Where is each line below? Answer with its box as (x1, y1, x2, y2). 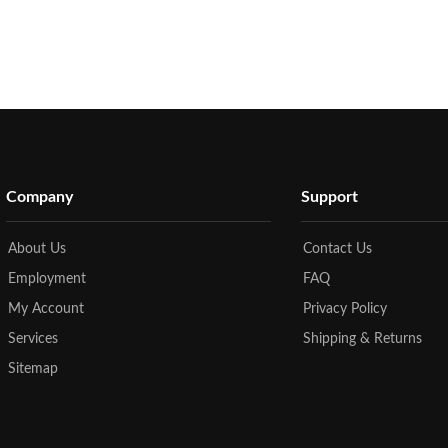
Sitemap (8, 362, 59, 377)
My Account (8, 302, 85, 317)
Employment (8, 272, 87, 287)
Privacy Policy (303, 302, 388, 317)
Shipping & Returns (303, 332, 423, 347)
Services (8, 332, 59, 347)
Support (301, 189, 359, 206)
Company (6, 189, 74, 206)
